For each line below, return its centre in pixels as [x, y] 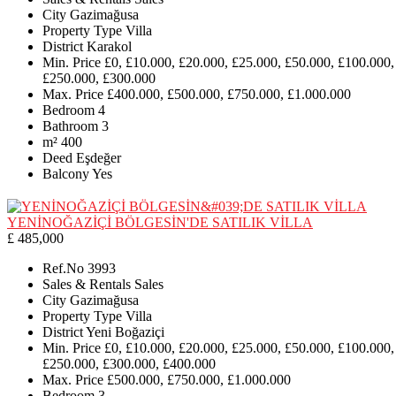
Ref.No [63, 268]
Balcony [66, 174]
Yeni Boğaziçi [125, 331]
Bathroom [70, 126]
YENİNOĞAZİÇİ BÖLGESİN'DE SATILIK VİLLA [160, 222]
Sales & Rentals [87, 284]
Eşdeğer [99, 158]
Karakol [109, 47]
